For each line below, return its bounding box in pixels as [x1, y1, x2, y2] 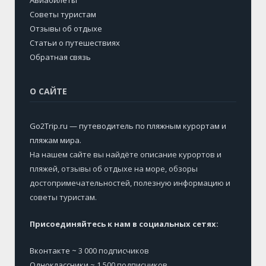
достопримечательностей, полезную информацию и [30, 177, 230, 188]
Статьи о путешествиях [30, 37, 120, 48]
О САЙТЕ [30, 85, 67, 97]
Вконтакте [30, 245, 70, 256]
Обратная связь [30, 51, 91, 62]
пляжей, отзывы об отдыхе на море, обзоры [30, 163, 198, 174]
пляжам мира [30, 134, 80, 145]
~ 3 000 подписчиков [70, 245, 149, 256]
